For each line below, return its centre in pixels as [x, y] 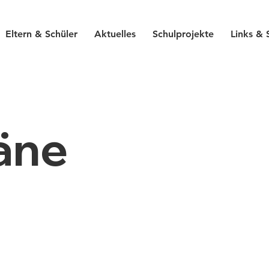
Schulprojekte [183, 34]
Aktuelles [115, 34]
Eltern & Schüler [41, 34]
